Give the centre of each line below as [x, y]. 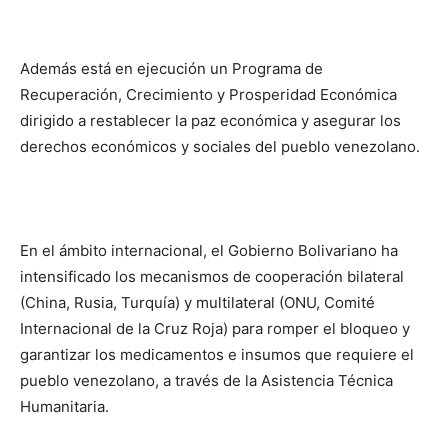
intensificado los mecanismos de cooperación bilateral [212, 276]
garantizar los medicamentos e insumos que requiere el [217, 354]
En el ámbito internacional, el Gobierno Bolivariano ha [209, 250]
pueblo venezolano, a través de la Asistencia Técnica [206, 380]
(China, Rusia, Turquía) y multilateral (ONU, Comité [197, 302]
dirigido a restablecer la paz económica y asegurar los [210, 120]
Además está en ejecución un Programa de [171, 68]
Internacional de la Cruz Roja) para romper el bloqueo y [215, 328]
